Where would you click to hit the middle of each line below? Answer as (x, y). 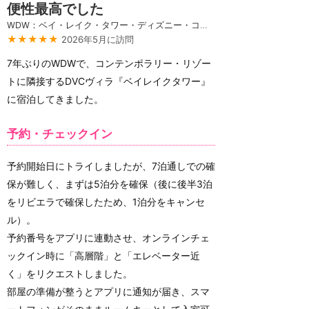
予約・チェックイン (60, 134)
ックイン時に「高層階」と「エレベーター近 (103, 255)
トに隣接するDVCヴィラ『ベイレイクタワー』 (109, 81)
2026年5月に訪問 (98, 39)
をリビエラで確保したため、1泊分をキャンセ (106, 201)
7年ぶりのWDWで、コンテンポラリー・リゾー (109, 63)
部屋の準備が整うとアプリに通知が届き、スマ (108, 291)
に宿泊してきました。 (55, 99)
